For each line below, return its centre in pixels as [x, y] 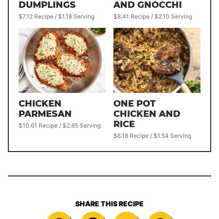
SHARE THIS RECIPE [109, 203]
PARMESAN [45, 114]
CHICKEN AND [147, 114]
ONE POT [134, 103]
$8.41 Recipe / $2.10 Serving [153, 16]
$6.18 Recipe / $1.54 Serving [152, 135]
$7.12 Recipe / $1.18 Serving [56, 16]
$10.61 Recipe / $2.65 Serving [60, 125]
